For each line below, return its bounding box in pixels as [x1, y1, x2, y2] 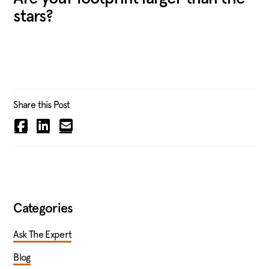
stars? [13, 8, 53, 26]
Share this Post [13, 99, 70, 111]
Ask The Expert [13, 229, 72, 241]
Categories [13, 202, 73, 216]
